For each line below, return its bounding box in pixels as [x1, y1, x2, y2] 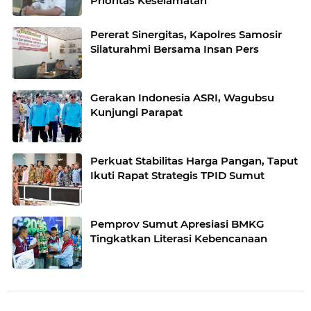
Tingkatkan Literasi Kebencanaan [90, 231, 267, 245]
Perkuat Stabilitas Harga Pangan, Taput [90, 153, 298, 167]
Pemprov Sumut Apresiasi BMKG [90, 217, 264, 230]
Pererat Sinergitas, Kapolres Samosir [90, 27, 282, 41]
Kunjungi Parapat [90, 105, 183, 119]
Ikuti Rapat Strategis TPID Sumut [90, 168, 264, 182]
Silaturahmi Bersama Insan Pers [90, 42, 259, 56]
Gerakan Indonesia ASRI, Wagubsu [90, 90, 274, 104]
